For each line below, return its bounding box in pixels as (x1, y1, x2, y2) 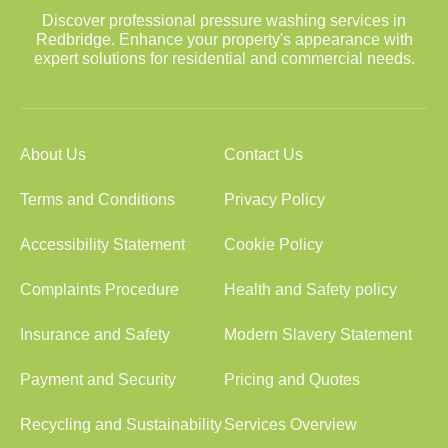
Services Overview (224, 416, 357, 433)
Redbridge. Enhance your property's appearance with (35, 31, 413, 48)
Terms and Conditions (20, 191, 175, 208)
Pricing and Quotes (224, 371, 360, 388)
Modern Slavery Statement (224, 326, 412, 343)
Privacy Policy (224, 191, 325, 208)
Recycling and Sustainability (20, 416, 222, 433)
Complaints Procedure (20, 281, 179, 298)
